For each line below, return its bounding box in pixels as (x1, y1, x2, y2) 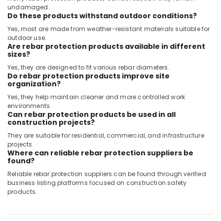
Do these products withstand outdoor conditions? (7, 11, 197, 21)
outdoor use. (7, 34, 47, 42)
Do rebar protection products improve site (7, 71, 170, 81)
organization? (7, 79, 61, 89)
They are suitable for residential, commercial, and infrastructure (7, 131, 204, 140)
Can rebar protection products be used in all (7, 110, 176, 119)
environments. (7, 102, 52, 110)
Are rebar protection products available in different (7, 41, 205, 51)
